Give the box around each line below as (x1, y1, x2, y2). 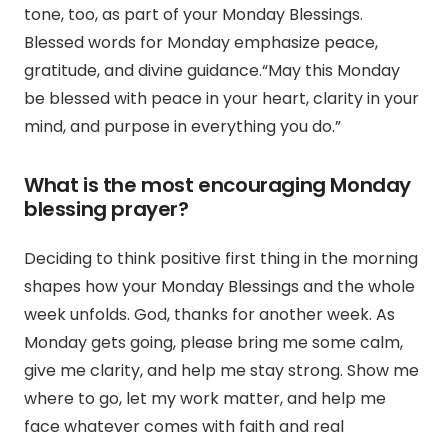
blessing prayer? (24, 195, 189, 224)
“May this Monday (262, 59, 400, 83)
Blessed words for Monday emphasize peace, (24, 31, 378, 55)
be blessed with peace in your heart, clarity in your (24, 87, 419, 111)
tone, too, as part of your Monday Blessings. (24, 3, 363, 27)
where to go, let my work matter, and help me (24, 387, 386, 411)
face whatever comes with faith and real (24, 415, 344, 439)
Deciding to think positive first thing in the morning (24, 247, 418, 271)
